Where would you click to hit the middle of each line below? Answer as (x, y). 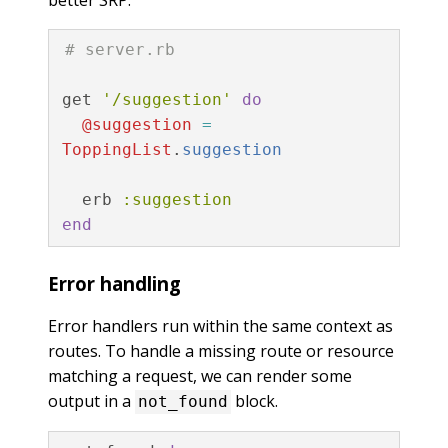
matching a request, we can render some (200, 376)
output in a (91, 401)
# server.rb (119, 49)
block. (254, 401)
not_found (183, 402)
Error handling (114, 283)
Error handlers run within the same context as (220, 326)
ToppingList (116, 149)
